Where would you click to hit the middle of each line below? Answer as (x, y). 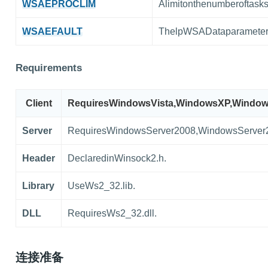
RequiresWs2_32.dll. (112, 213)
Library (38, 186)
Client (39, 103)
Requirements (49, 68)
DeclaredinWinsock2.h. (117, 158)
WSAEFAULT (52, 31)
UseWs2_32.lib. (101, 186)
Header (39, 158)
